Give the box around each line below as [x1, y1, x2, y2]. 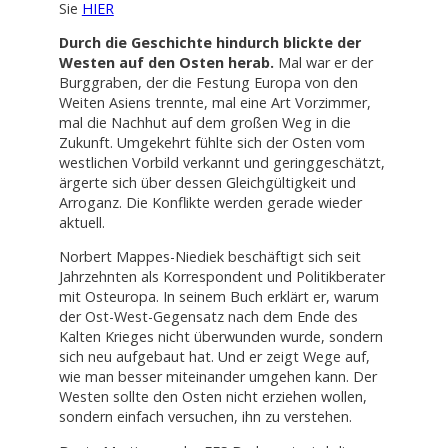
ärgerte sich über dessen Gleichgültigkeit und [58, 173, 356, 192]
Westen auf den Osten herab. [58, 53, 274, 72]
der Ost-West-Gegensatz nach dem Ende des [58, 307, 358, 327]
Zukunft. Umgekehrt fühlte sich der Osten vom [58, 133, 365, 152]
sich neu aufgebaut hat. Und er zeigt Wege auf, [58, 347, 370, 367]
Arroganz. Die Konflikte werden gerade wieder [58, 193, 362, 212]
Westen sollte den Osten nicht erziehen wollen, [58, 387, 367, 407]
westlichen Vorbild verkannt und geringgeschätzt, [58, 153, 385, 172]
